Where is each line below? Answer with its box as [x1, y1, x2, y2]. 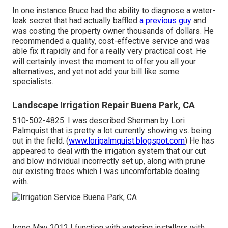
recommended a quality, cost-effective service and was [12, 36, 210, 46]
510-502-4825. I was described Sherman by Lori [12, 115, 185, 125]
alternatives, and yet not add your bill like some [12, 66, 179, 76]
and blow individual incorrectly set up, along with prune [12, 156, 205, 166]
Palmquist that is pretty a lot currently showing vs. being [12, 125, 211, 135]
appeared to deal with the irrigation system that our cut [12, 146, 206, 156]
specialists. [12, 76, 53, 87]
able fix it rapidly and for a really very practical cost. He [12, 46, 206, 56]
